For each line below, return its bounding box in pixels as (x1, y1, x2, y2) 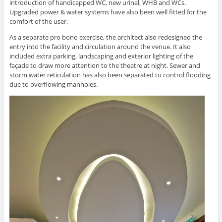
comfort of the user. (9, 17, 68, 26)
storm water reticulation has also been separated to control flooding (9, 70, 211, 80)
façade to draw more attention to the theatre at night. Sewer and (9, 61, 200, 70)
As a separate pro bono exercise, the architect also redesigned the (9, 33, 202, 42)
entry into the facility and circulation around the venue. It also (9, 42, 191, 52)
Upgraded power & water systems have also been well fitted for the (9, 7, 207, 17)
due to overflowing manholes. (9, 80, 98, 89)
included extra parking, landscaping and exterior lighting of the (9, 52, 193, 61)
